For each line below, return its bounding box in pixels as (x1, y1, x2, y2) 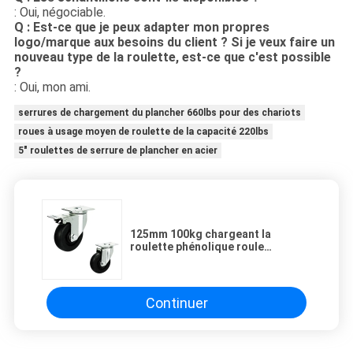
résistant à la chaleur (130, 253, 241, 266)
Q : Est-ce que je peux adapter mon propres (13, 19, 269, 35)
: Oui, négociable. (13, 4, 106, 20)
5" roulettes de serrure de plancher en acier (17, 144, 217, 156)
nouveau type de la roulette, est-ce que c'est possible (13, 49, 331, 65)
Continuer (145, 294, 208, 311)
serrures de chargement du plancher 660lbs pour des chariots (17, 106, 301, 118)
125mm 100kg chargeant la (130, 228, 271, 241)
